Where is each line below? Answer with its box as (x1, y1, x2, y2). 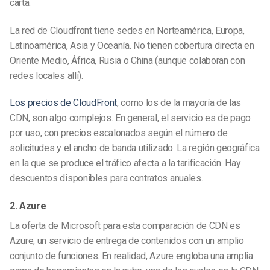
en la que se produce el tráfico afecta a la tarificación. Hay (10, 157, 241, 169)
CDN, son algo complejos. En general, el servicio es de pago (10, 112, 251, 124)
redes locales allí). (10, 69, 83, 81)
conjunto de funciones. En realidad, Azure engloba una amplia (10, 250, 253, 262)
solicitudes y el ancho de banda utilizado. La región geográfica (10, 142, 260, 154)
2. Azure (10, 200, 46, 212)
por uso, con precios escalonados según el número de (10, 127, 228, 139)
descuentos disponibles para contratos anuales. (10, 172, 203, 184)
